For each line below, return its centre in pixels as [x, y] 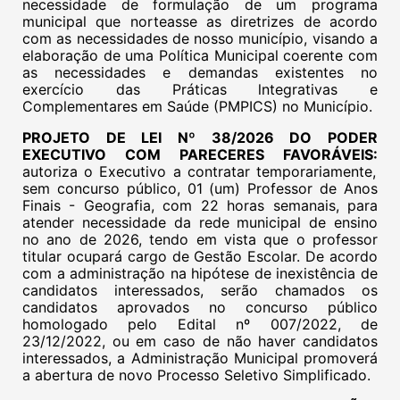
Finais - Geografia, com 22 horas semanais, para [200, 205]
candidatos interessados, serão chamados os [200, 290]
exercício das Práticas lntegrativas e [200, 89]
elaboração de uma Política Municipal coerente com [200, 55]
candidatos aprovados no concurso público [200, 307]
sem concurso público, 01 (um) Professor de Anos [200, 188]
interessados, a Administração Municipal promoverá [200, 358]
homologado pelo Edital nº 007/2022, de [200, 324]
